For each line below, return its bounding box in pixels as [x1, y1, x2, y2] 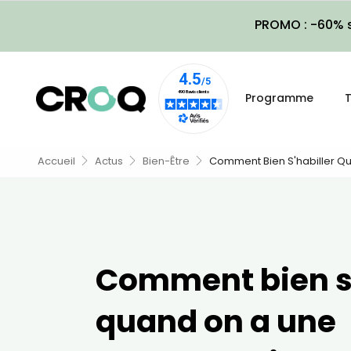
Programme [245, 90, 313, 106]
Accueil [38, 154, 75, 168]
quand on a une [96, 299, 336, 343]
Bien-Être [143, 154, 190, 168]
